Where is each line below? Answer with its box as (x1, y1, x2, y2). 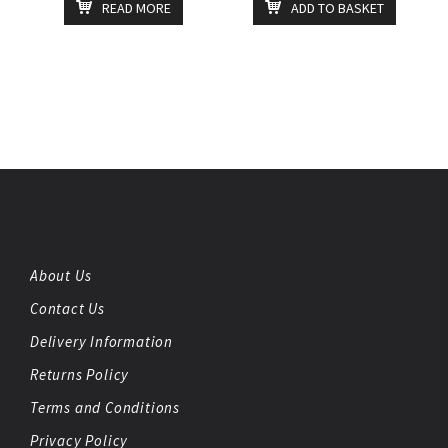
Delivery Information (30, 331, 173, 351)
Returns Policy (30, 364, 130, 384)
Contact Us (30, 298, 105, 318)
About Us (30, 265, 92, 285)
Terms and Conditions (30, 397, 180, 417)
